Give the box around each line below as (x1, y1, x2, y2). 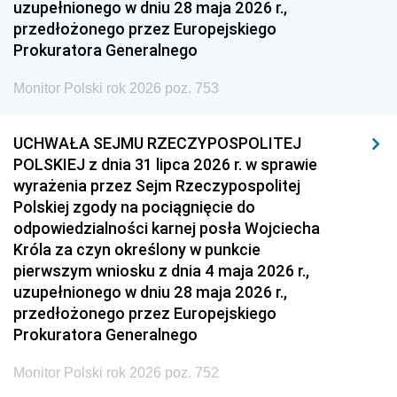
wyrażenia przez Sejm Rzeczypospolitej (13, 175, 300, 196)
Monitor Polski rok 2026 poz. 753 (13, 81, 219, 96)
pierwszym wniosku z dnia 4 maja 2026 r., (13, 261, 309, 281)
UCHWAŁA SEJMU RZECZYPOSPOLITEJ (13, 133, 301, 153)
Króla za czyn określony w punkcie (13, 239, 261, 260)
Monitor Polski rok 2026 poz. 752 (13, 365, 219, 380)
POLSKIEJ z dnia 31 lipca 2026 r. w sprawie (13, 154, 317, 175)
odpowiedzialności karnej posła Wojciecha (13, 218, 320, 238)
